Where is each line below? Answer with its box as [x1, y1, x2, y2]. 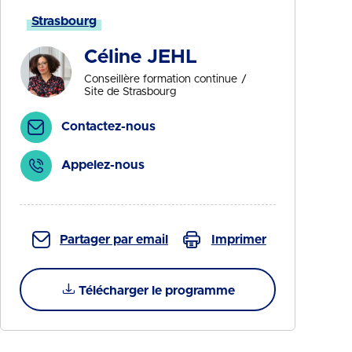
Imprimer [211, 233, 266, 246]
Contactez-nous [61, 120, 156, 133]
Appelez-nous [61, 159, 145, 171]
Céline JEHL [83, 47, 197, 67]
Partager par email [60, 233, 168, 246]
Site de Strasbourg [83, 86, 176, 97]
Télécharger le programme [79, 284, 236, 297]
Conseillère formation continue [83, 74, 237, 85]
